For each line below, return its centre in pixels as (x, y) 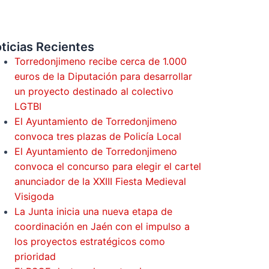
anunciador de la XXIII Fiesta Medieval (100, 181)
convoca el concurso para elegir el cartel (107, 166)
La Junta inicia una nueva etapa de (93, 211)
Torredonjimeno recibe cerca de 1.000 (100, 61)
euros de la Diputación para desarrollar (103, 76)
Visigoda (34, 196)
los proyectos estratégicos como (89, 241)
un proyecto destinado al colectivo (94, 91)
